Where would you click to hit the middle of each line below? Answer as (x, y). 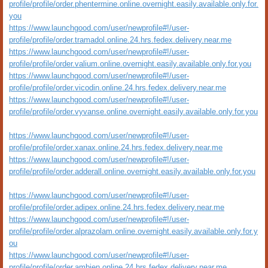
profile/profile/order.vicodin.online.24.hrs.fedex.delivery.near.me (118, 88)
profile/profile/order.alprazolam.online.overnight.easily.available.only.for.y (133, 231)
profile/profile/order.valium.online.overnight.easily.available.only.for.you (130, 64)
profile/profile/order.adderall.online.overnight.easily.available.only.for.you (132, 171)
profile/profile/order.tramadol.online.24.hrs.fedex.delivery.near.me (120, 40)
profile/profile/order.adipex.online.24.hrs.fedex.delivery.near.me (117, 207)
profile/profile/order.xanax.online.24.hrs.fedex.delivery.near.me (116, 147)
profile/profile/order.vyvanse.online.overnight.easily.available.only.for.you (133, 112)
